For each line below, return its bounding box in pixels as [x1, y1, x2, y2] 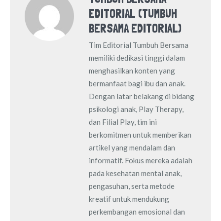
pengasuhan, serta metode [89, 181, 175, 190]
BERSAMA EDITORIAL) [89, 21, 182, 36]
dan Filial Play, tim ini [89, 117, 157, 126]
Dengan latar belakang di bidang [89, 91, 194, 101]
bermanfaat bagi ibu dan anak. [89, 78, 185, 88]
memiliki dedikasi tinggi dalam [89, 53, 185, 62]
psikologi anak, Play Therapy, [89, 104, 184, 113]
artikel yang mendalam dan [89, 143, 175, 152]
